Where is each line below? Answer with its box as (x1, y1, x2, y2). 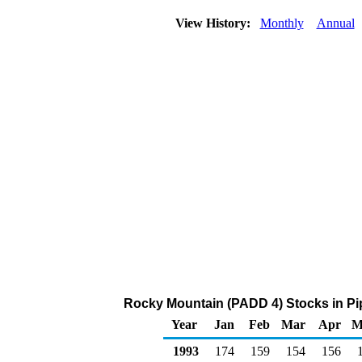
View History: (171, 16, 257, 30)
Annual (316, 16, 355, 30)
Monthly (259, 16, 304, 30)
